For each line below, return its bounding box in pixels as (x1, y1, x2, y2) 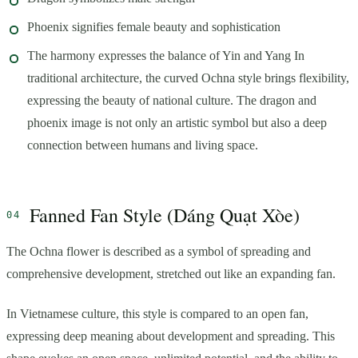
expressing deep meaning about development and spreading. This (6, 328, 335, 343)
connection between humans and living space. (27, 137, 258, 152)
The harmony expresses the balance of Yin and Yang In (27, 48, 304, 62)
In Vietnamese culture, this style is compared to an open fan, (6, 306, 308, 320)
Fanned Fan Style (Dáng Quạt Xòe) (30, 201, 300, 228)
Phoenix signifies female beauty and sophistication (27, 19, 280, 34)
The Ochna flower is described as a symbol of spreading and (6, 244, 311, 258)
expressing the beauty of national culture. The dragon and (27, 93, 316, 107)
